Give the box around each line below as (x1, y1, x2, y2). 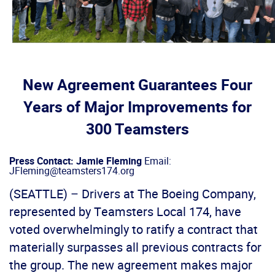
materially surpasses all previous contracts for (9, 239, 261, 256)
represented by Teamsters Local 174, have (9, 203, 241, 220)
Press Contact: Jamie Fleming (9, 154, 142, 168)
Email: (142, 154, 171, 168)
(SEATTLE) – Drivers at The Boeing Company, (9, 185, 256, 203)
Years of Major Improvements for (23, 96, 252, 117)
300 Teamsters (86, 118, 189, 139)
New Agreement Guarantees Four (23, 74, 252, 95)
